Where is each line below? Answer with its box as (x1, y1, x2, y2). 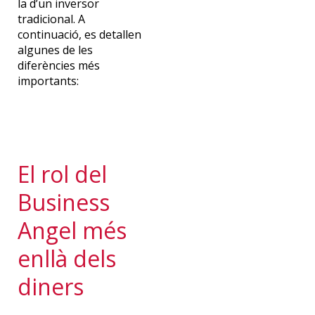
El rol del (17, 158, 107, 189)
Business (17, 186, 110, 217)
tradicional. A (17, 11, 85, 27)
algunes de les (17, 41, 93, 58)
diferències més (17, 57, 100, 73)
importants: (17, 72, 79, 89)
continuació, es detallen (17, 26, 141, 42)
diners (17, 271, 84, 302)
